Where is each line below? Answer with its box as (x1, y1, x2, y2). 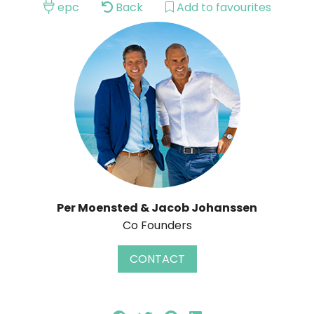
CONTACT (129, 250, 185, 267)
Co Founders (122, 217, 192, 233)
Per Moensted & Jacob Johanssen (57, 199, 257, 216)
